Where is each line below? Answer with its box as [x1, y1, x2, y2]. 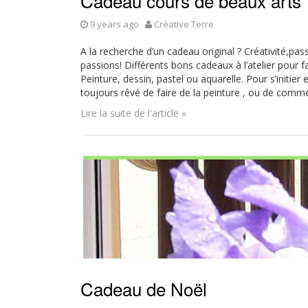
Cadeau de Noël [80, 276, 207, 301]
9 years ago [90, 18, 139, 30]
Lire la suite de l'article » [80, 107, 186, 120]
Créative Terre [154, 18, 214, 30]
